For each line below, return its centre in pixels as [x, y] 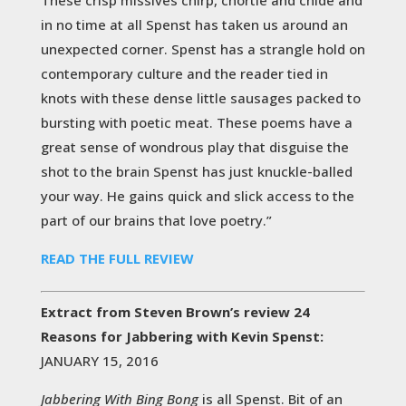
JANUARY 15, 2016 [99, 360]
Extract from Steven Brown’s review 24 [175, 311]
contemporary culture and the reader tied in [184, 73]
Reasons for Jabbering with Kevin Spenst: [182, 336]
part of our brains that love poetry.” [156, 220]
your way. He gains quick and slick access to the [197, 195]
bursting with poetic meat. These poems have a [196, 122]
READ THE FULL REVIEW [117, 258]
